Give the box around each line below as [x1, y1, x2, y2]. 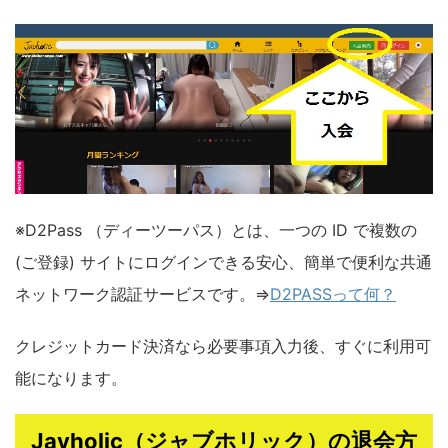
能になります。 [15, 368, 127, 389]
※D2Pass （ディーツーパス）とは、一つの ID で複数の [15, 220, 417, 241]
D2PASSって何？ [270, 284, 396, 305]
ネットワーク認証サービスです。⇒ [15, 284, 270, 305]
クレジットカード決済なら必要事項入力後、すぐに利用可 [15, 336, 431, 357]
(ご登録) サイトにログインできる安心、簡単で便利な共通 [15, 252, 432, 273]
